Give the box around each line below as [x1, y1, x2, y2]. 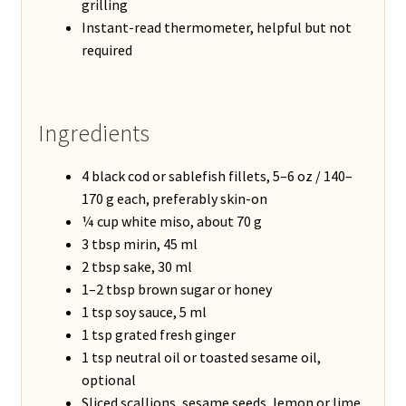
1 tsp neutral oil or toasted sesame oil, [81, 347, 321, 366]
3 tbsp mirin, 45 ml [81, 234, 198, 253]
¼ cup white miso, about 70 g [81, 211, 262, 230]
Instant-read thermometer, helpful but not [81, 17, 352, 36]
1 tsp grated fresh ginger [81, 324, 236, 343]
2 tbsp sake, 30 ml [81, 256, 192, 275]
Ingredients [37, 118, 150, 148]
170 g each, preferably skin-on [81, 188, 267, 208]
